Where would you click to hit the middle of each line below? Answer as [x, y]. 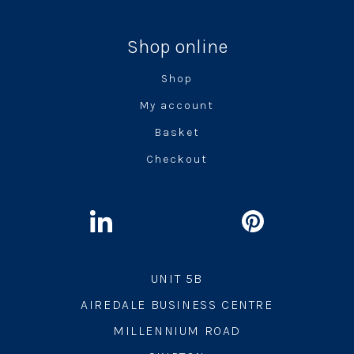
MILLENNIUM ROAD [177, 331]
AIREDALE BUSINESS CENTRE [177, 305]
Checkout [177, 159]
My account [177, 105]
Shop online [177, 47]
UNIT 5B [177, 279]
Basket [177, 132]
